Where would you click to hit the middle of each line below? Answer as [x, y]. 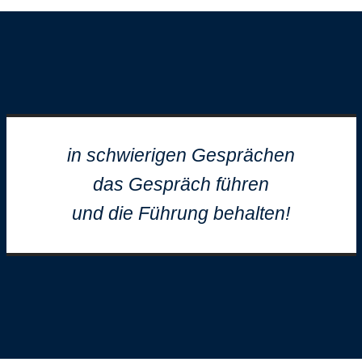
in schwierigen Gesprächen [181, 156]
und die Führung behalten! [181, 214]
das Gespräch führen [181, 185]
